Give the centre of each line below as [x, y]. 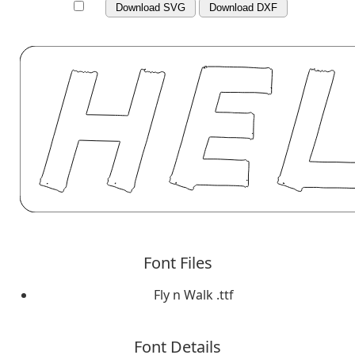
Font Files [177, 262]
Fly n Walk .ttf [193, 294]
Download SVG [151, 8]
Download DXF [243, 8]
